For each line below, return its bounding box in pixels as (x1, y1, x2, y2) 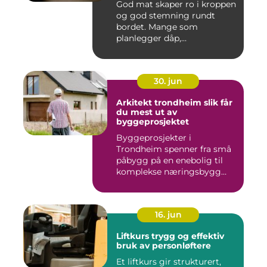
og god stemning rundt (116, 10, 215, 21)
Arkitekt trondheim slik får (116, 97, 204, 108)
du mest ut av (116, 107, 177, 118)
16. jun (154, 209, 182, 221)
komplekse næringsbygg (116, 166, 221, 178)
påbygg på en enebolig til (116, 155, 223, 166)
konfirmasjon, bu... (116, 44, 192, 55)
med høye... (116, 178, 163, 189)
